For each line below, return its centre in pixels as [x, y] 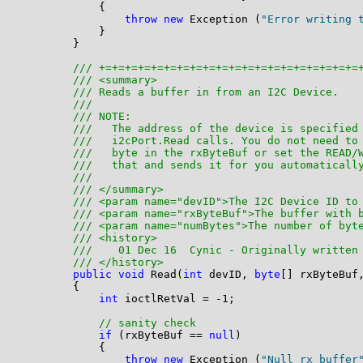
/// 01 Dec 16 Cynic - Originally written [215, 250]
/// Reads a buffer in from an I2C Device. [209, 92]
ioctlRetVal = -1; [176, 299]
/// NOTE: [105, 117]
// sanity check [147, 323]
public [92, 275]
